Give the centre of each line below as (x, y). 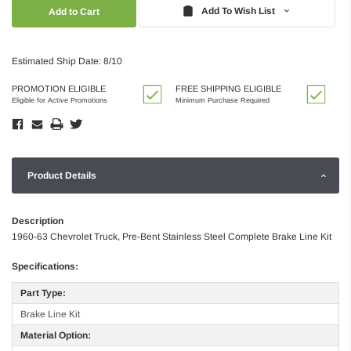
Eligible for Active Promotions (60, 100)
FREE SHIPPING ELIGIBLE (228, 88)
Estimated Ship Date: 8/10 (67, 61)
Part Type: (43, 293)
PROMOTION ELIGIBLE (59, 88)
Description (38, 221)
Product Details (62, 175)
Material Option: (56, 335)
